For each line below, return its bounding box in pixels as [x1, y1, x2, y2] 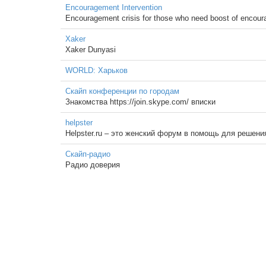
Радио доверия [65, 160, 120, 169]
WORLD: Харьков [65, 66, 128, 75]
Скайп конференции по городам [65, 87, 179, 96]
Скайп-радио [65, 150, 110, 159]
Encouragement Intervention [65, 3, 162, 12]
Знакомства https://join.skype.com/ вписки [65, 97, 216, 106]
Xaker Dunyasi [65, 45, 116, 54]
